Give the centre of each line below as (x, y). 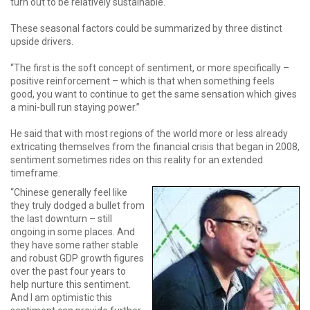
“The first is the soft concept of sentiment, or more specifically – (150, 67)
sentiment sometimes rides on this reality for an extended (137, 159)
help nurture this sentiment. (71, 284)
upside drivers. (42, 41)
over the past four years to (68, 271)
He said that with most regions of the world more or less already (149, 133)
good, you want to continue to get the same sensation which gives (154, 94)
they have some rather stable (74, 245)
